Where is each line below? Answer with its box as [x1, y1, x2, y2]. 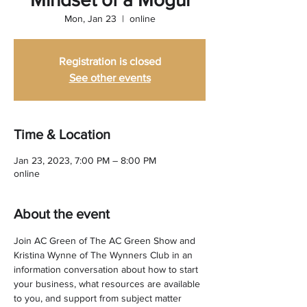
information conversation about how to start [14, 264, 201, 275]
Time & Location [14, 127, 110, 142]
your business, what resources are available [14, 278, 203, 289]
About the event [14, 206, 110, 221]
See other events [69, 72, 151, 84]
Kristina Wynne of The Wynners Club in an [14, 249, 195, 260]
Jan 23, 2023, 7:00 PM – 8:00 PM [14, 155, 156, 166]
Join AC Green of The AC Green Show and [14, 235, 198, 246]
